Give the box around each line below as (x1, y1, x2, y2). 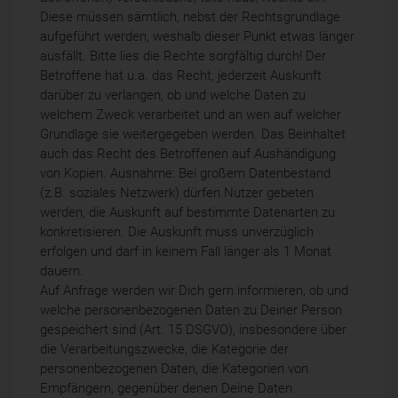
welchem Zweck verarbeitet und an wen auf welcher (40, 106, 341, 123)
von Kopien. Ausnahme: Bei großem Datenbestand (40, 164, 330, 181)
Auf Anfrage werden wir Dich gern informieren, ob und (40, 282, 348, 298)
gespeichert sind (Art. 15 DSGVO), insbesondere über (40, 321, 346, 338)
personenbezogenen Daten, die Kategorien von (40, 360, 308, 377)
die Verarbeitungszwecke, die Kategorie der (40, 340, 289, 357)
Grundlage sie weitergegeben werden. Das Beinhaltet (40, 125, 346, 142)
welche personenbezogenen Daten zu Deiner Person (40, 301, 342, 318)
